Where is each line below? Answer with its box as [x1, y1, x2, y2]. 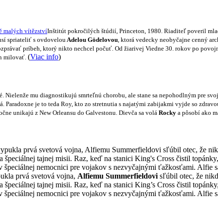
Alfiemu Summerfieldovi [77, 172, 158, 180]
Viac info [30, 53, 58, 61]
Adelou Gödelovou [66, 36, 118, 44]
